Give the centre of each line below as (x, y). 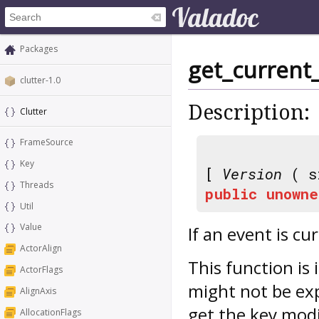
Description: (249, 113)
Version (252, 173)
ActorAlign (41, 249)
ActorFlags (41, 270)
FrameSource (47, 142)
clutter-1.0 (40, 80)
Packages (39, 49)
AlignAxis (38, 291)
